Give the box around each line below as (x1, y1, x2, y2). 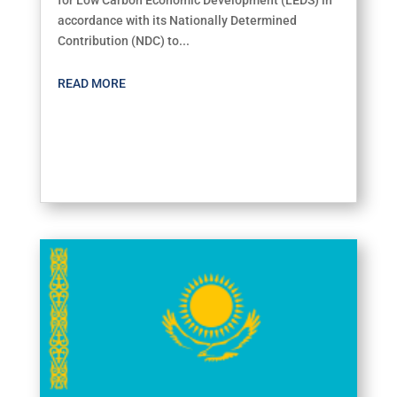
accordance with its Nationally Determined (57, 12, 297, 27)
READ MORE (57, 75, 126, 90)
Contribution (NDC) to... (57, 33, 190, 48)
